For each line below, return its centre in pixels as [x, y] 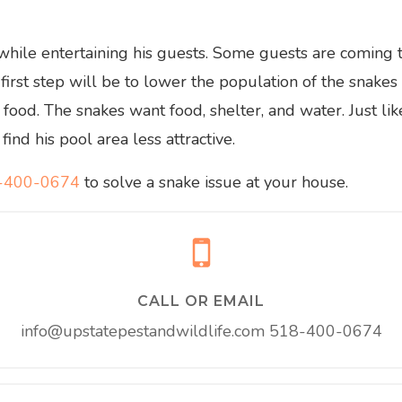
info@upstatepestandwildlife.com [142, 331]
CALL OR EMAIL [201, 301]
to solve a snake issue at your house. [214, 182]
